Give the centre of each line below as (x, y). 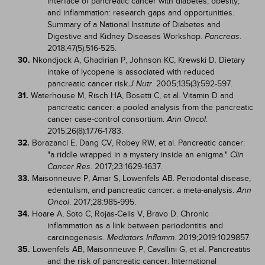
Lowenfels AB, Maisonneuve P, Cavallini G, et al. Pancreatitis (142, 249)
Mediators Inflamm (141, 237)
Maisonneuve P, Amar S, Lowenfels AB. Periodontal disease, (141, 178)
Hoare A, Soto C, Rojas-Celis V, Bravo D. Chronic (120, 214)
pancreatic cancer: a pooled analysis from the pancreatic (150, 107)
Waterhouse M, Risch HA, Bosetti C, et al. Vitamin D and (132, 96)
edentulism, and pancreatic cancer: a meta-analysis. (142, 190)
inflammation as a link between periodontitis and (135, 226)
